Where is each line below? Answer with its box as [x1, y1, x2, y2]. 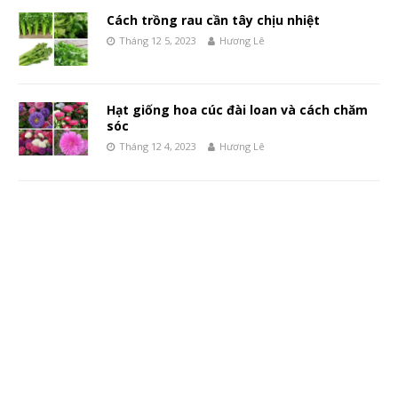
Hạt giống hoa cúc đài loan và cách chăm [107, 101, 368, 119]
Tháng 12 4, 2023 [119, 139, 196, 154]
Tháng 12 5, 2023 [119, 34, 196, 48]
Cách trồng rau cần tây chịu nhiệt [107, 12, 320, 29]
